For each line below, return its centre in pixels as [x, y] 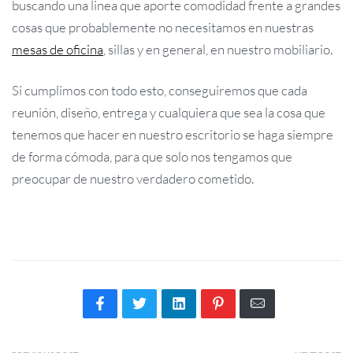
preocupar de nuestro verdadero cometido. [133, 178]
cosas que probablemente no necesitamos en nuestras [163, 28]
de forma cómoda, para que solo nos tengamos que [152, 156]
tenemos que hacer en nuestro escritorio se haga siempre [173, 134]
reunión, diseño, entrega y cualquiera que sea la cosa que [169, 112]
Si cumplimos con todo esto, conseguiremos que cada [160, 90]
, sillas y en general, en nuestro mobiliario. [218, 50]
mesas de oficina [58, 50]
